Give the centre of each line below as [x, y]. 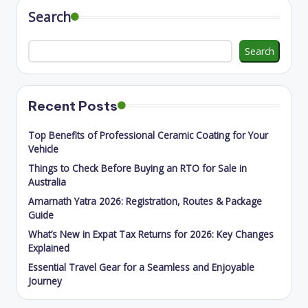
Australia [47, 182]
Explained [49, 248]
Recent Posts [73, 106]
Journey [45, 281]
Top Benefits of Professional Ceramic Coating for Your [148, 135]
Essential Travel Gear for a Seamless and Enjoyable [141, 267]
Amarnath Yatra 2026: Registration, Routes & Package [145, 201]
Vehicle [43, 149]
